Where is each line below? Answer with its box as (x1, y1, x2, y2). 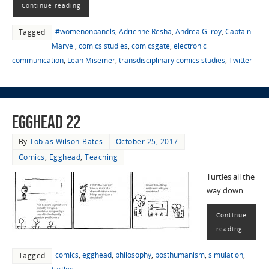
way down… (206, 186, 249, 196)
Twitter (228, 55, 252, 66)
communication (11, 55, 64, 66)
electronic (173, 41, 207, 52)
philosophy (115, 250, 151, 261)
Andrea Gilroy (175, 26, 222, 37)
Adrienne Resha (118, 26, 172, 37)
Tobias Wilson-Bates (29, 136, 103, 147)
